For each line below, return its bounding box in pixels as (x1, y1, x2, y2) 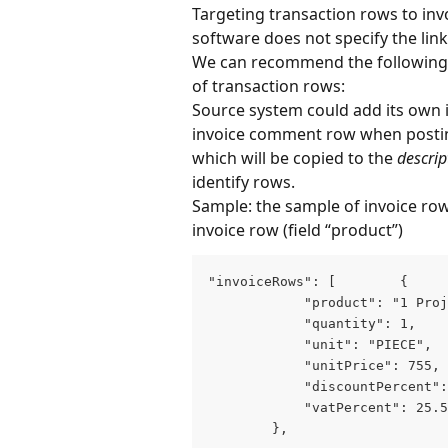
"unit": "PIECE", (208, 336, 432, 352)
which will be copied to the (192, 146, 397, 169)
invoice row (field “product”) (192, 218, 403, 241)
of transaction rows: (192, 74, 345, 97)
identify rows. (192, 170, 295, 193)
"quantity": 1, (208, 315, 416, 331)
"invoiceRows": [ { (208, 273, 408, 289)
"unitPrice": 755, (208, 357, 440, 373)
